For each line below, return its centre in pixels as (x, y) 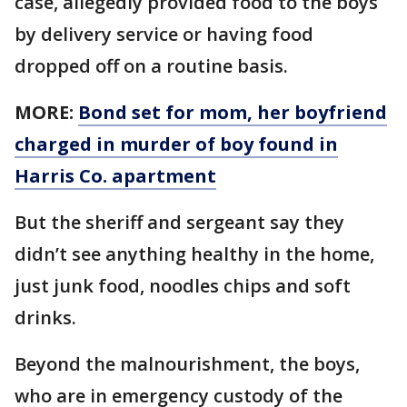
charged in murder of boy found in (176, 144)
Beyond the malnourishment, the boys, (187, 363)
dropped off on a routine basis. (151, 65)
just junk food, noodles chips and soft (183, 285)
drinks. (45, 317)
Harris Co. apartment (115, 175)
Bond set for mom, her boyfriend (233, 112)
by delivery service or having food (164, 34)
